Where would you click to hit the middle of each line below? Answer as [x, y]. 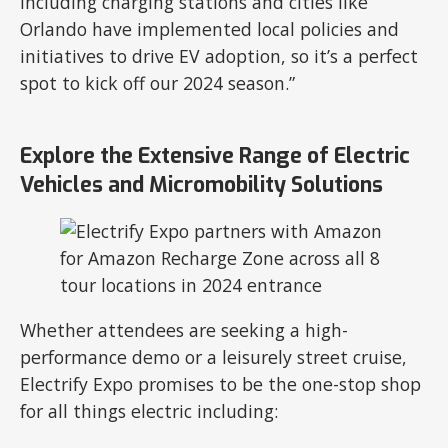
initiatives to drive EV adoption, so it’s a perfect [219, 56]
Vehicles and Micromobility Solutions [202, 185]
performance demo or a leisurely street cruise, [214, 356]
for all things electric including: [149, 410]
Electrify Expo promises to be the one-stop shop [221, 383]
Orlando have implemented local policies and [210, 29]
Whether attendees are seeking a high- [184, 329]
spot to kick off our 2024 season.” [158, 83]
